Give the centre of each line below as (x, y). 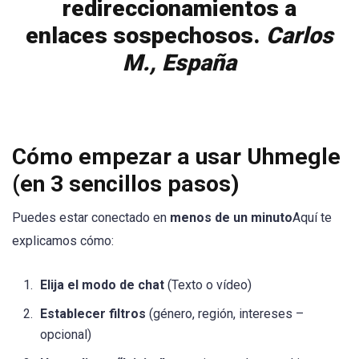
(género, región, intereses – (225, 314)
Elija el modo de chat (102, 285)
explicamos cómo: (63, 240)
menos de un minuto (231, 217)
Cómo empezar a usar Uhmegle (176, 156)
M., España (179, 63)
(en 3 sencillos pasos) (126, 184)
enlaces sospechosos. (146, 36)
